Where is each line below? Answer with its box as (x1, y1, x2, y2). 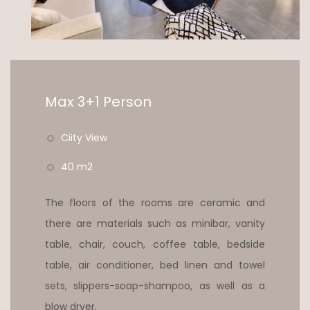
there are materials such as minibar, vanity (45, 216, 265, 230)
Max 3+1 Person (45, 91, 152, 111)
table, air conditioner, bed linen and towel (45, 257, 265, 272)
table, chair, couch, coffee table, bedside (45, 237, 265, 251)
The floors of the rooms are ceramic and (45, 195, 265, 210)
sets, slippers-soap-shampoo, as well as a (45, 278, 265, 293)
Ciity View (61, 130, 107, 145)
